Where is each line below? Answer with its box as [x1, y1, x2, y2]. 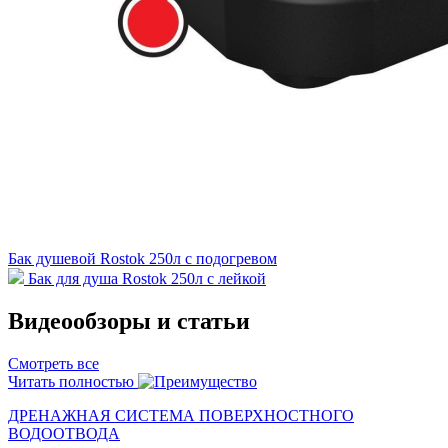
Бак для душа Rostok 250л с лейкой [28, 269, 266, 287]
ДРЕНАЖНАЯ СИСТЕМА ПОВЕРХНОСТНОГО [8, 406, 354, 424]
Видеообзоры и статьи [8, 307, 250, 334]
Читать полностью [8, 372, 134, 390]
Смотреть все [8, 354, 99, 372]
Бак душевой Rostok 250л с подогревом [8, 249, 277, 267]
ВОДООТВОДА [8, 424, 120, 442]
